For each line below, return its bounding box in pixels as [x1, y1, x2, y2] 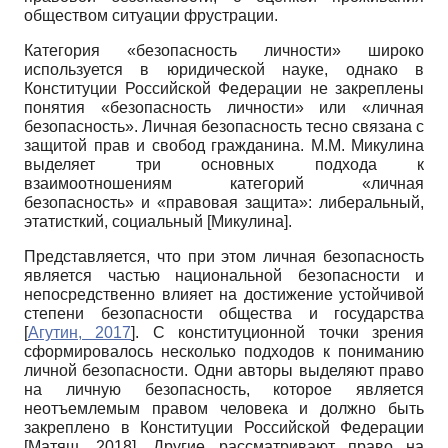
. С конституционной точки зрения [135, 323, 425, 341]
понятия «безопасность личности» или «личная [24, 98, 424, 116]
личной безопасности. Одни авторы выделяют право [24, 361, 424, 379]
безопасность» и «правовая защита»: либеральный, [24, 193, 424, 211]
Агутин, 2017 [28, 323, 132, 341]
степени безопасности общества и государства [24, 304, 424, 322]
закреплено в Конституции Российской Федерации [24, 418, 424, 436]
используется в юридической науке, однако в [24, 60, 424, 78]
